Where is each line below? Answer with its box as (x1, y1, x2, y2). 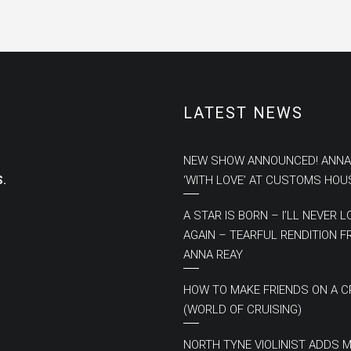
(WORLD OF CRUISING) (183, 302, 302, 317)
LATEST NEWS (183, 103, 303, 122)
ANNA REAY (183, 248, 243, 262)
